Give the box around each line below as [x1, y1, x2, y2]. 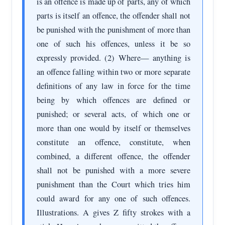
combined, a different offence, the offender [37, 150, 190, 162]
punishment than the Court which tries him [37, 178, 190, 190]
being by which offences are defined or [37, 94, 190, 105]
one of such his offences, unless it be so [37, 38, 190, 49]
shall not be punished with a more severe [37, 164, 190, 176]
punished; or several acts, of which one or [37, 108, 190, 120]
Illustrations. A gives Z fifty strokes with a [37, 206, 190, 218]
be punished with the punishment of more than [37, 24, 190, 35]
